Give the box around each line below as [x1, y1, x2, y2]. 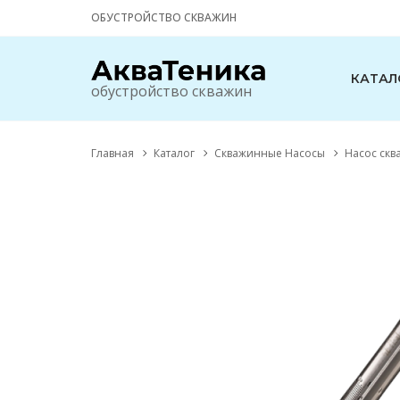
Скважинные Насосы [214, 146, 325, 161]
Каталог [154, 146, 195, 161]
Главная [91, 146, 134, 161]
